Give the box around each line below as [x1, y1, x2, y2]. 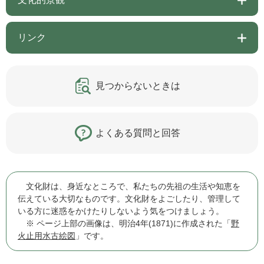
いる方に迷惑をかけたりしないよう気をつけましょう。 [18, 206, 224, 216]
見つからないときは [95, 81, 180, 91]
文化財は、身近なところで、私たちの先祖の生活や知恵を [18, 181, 240, 192]
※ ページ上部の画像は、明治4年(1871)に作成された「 [18, 219, 231, 229]
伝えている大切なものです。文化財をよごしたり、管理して [18, 194, 240, 204]
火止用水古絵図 [18, 231, 75, 241]
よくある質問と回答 [95, 128, 180, 138]
